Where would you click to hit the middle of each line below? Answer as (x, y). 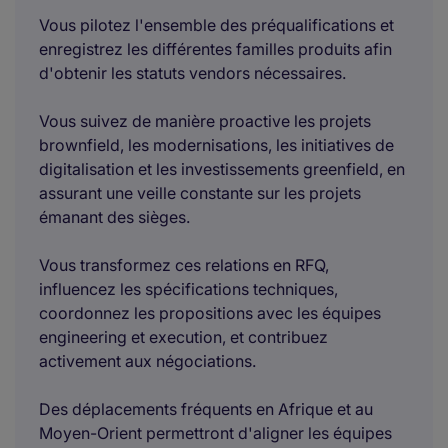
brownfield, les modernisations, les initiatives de (216, 145)
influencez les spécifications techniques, (188, 289)
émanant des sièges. (114, 217)
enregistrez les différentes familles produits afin (215, 49)
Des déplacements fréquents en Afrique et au (206, 409)
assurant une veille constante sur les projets (200, 193)
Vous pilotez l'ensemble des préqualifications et (216, 25)
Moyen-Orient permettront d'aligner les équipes (215, 433)
